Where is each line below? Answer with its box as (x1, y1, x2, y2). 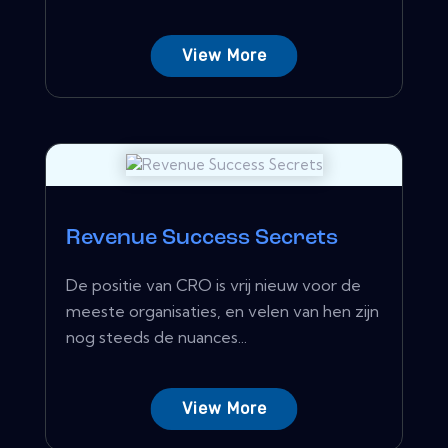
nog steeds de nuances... (66, 326, 247, 347)
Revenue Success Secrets (66, 226, 338, 250)
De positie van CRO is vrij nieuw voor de (66, 274, 361, 295)
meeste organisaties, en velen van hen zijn (66, 300, 379, 321)
